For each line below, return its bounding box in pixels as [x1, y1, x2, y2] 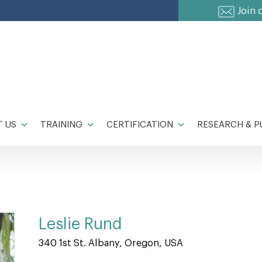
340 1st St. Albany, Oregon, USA [39, 239, 183, 248]
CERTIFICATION [106, 120, 173, 129]
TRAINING [40, 120, 82, 129]
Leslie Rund [39, 216, 122, 232]
